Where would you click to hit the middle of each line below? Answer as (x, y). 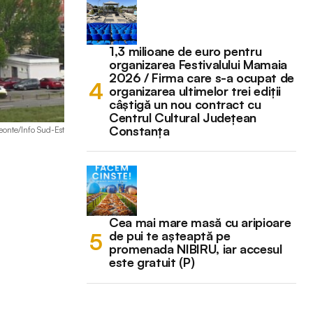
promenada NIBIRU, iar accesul (196, 248)
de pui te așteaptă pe (170, 235)
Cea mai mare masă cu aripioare (200, 222)
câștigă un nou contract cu (185, 104)
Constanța (139, 130)
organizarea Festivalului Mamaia (198, 64)
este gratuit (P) (152, 262)
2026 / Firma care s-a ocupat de (202, 77)
